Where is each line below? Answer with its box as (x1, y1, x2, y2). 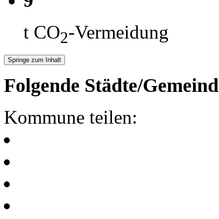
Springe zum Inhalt (8, 56, 61, 64)
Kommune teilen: (4, 106, 137, 128)
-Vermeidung (68, 21, 169, 43)
